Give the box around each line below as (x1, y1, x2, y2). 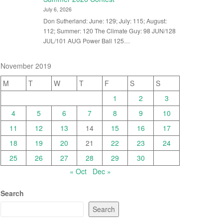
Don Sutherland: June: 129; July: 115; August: (43, 16, 167, 25)
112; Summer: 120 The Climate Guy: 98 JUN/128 (43, 26, 176, 35)
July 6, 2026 (43, 5, 72, 13)
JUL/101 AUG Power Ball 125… (43, 36, 130, 45)
